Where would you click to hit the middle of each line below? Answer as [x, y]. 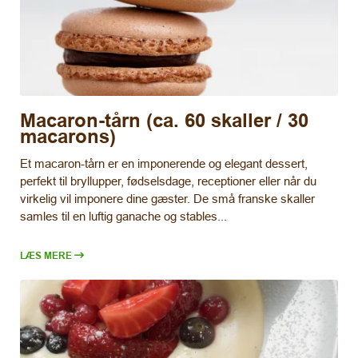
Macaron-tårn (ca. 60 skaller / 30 [164, 120]
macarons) [68, 136]
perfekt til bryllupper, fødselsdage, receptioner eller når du [168, 181]
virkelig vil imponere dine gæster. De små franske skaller [167, 199]
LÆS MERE [46, 256]
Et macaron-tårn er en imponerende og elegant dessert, [164, 164]
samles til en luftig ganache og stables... [123, 217]
